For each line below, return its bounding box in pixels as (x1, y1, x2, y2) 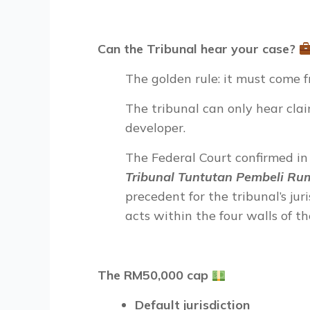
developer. (125, 120, 185, 136)
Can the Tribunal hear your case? (98, 41, 299, 57)
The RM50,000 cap (98, 267, 212, 283)
